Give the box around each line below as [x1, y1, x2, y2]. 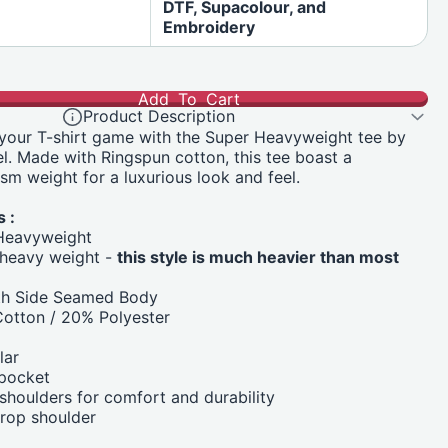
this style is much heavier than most [117, 247, 400, 268]
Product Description [83, 106, 236, 127]
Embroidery [163, 16, 256, 37]
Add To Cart [138, 88, 241, 109]
